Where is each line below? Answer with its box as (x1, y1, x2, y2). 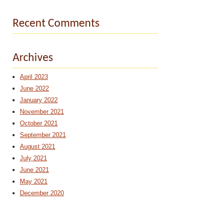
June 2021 (20, 166, 49, 173)
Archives (13, 52, 53, 64)
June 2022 (20, 85, 49, 92)
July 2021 (20, 155, 47, 162)
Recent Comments (13, 18, 99, 30)
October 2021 (20, 120, 58, 127)
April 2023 (20, 73, 48, 80)
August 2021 (20, 143, 55, 150)
